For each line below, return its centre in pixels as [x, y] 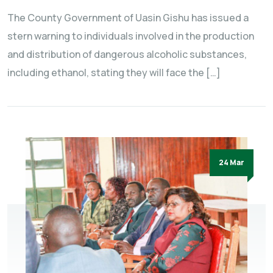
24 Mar [232, 163]
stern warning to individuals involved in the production [131, 36]
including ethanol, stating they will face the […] [114, 73]
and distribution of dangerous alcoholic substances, [127, 55]
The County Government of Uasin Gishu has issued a [128, 18]
